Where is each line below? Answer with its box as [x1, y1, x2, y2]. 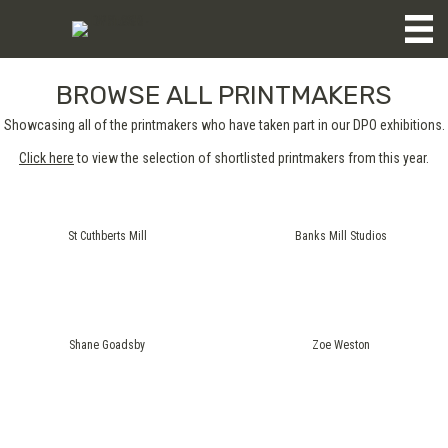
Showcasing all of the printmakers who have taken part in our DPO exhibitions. [3, 117, 445, 133]
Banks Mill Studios [295, 229, 387, 243]
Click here [19, 150, 74, 166]
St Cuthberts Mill [67, 229, 147, 243]
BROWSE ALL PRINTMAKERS [56, 80, 392, 111]
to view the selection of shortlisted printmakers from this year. [74, 150, 429, 166]
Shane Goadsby [69, 338, 145, 352]
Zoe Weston [312, 338, 370, 352]
